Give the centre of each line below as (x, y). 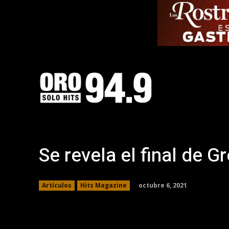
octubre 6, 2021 (163, 185)
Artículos (57, 185)
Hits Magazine (104, 185)
